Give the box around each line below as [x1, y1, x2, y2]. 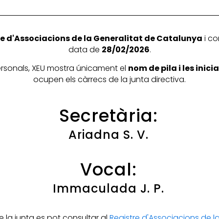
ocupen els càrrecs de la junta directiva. [33, 74, 186, 86]
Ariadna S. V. [68, 127, 149, 143]
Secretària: [59, 104, 158, 128]
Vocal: [80, 157, 137, 182]
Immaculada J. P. [53, 180, 165, 197]
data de [68, 44, 102, 56]
